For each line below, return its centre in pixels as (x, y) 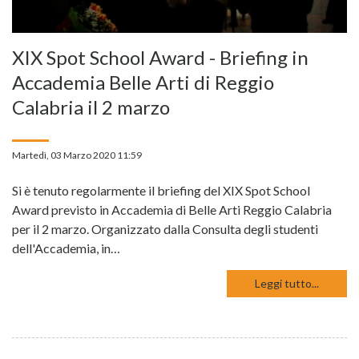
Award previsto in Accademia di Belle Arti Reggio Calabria (172, 210)
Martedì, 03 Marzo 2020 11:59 (77, 155)
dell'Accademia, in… (66, 248)
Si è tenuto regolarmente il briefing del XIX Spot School (161, 191)
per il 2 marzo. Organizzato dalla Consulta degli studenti (165, 229)
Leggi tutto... (287, 284)
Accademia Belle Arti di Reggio (143, 83)
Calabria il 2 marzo (91, 107)
